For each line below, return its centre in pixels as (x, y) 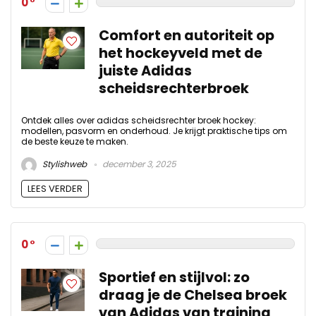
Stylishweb (63, 164)
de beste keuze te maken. (75, 141)
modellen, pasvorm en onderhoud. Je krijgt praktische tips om (154, 130)
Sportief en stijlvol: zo (174, 278)
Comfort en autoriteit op (187, 35)
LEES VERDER (55, 189)
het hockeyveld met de (181, 53)
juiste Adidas (145, 71)
